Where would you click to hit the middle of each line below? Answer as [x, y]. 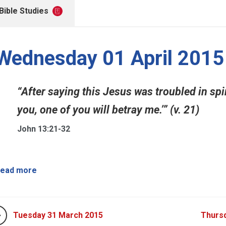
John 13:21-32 [44, 129]
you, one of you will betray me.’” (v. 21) [108, 110]
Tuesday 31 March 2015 [58, 215]
